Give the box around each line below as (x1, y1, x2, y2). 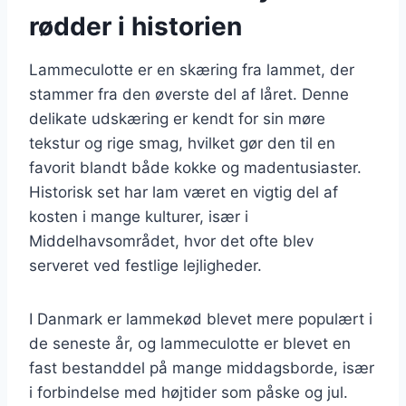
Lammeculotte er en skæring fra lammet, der (29, 60, 354, 79)
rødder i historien (29, 10, 242, 42)
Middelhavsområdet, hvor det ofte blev (29, 231, 314, 250)
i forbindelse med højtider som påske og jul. (29, 382, 348, 401)
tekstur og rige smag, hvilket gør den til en (29, 133, 335, 152)
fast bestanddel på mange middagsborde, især (29, 358, 374, 377)
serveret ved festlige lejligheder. (29, 256, 262, 275)
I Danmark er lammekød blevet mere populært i (29, 309, 372, 328)
